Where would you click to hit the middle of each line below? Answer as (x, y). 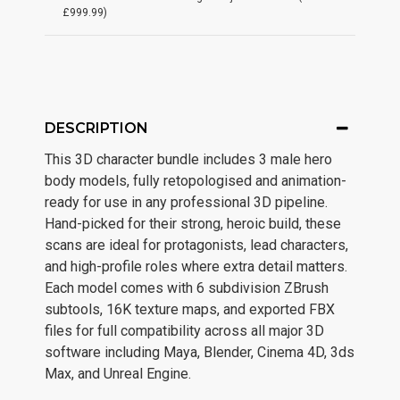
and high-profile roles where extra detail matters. (196, 267)
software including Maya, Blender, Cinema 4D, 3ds (200, 352)
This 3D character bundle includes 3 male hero (188, 159)
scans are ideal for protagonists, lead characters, (196, 245)
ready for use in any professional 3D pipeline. (186, 202)
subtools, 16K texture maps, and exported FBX (190, 309)
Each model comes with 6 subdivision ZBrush (187, 288)
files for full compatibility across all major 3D (184, 331)
